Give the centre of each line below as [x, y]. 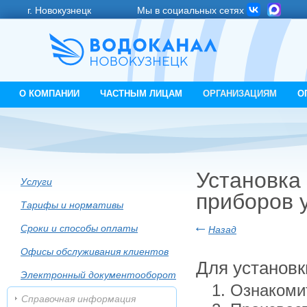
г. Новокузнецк [59, 10]
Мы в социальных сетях [191, 10]
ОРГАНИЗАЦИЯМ [240, 94]
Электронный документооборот [98, 275]
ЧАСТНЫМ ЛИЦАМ [141, 94]
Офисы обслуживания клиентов [95, 251]
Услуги [36, 182]
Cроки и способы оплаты [79, 228]
